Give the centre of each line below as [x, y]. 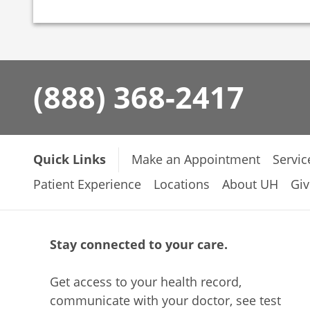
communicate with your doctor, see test [165, 300]
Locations [182, 184]
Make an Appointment [196, 159]
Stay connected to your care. [139, 244]
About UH [250, 184]
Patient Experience [87, 184]
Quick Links [70, 159]
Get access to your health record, [146, 281]
